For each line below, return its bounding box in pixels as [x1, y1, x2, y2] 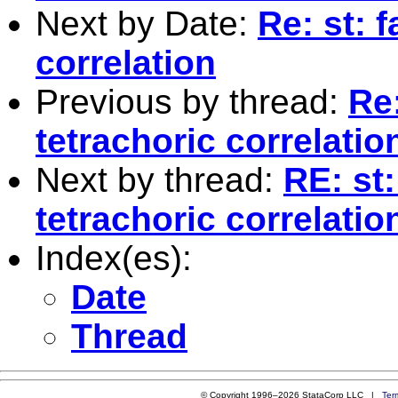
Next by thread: [36, 160, 283, 199]
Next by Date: [36, 4, 258, 43]
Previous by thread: [36, 82, 348, 121]
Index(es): [36, 238, 192, 277]
